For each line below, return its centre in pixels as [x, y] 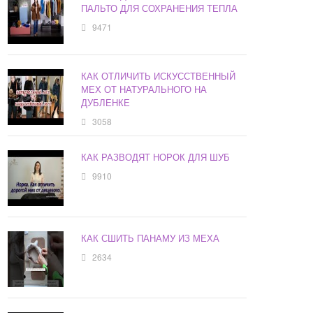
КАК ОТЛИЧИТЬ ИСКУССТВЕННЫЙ [159, 76]
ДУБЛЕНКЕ [106, 103]
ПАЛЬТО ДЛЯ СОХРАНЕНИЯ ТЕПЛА [160, 8]
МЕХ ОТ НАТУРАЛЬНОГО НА [144, 89]
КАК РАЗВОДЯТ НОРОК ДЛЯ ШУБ [156, 157]
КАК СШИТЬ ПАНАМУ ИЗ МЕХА [151, 238]
